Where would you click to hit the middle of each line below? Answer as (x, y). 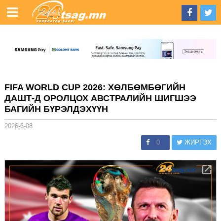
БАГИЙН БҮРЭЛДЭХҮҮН (56, 109)
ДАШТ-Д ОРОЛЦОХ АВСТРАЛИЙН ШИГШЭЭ (100, 98)
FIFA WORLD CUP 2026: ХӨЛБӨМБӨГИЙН (95, 87)
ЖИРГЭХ (197, 142)
